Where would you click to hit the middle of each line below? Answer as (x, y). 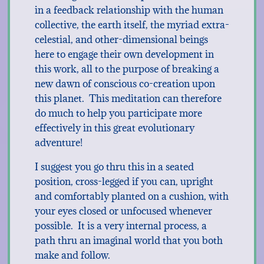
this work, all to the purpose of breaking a (127, 69)
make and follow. (72, 255)
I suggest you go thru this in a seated (114, 167)
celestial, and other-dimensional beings (121, 39)
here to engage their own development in (124, 54)
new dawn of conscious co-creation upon (125, 84)
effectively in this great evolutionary (114, 128)
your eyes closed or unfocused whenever (123, 211)
